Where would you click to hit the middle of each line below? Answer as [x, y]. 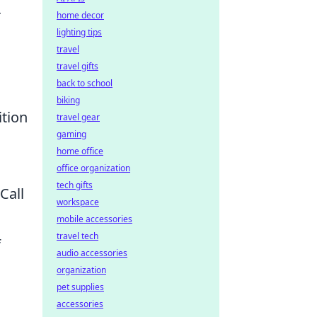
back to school [85, 83]
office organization [93, 168]
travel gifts [77, 66]
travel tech [77, 236]
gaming [71, 134]
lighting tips [79, 32]
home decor [80, 15]
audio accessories [92, 253]
